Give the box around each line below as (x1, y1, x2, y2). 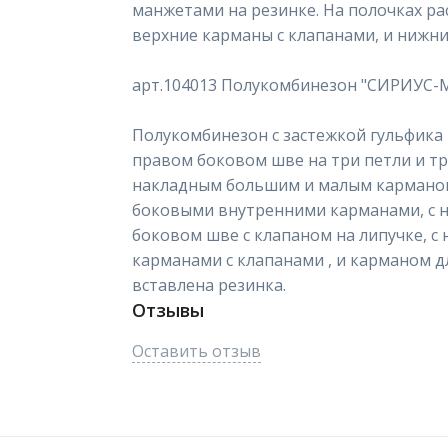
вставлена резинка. (132, 274, 286, 296)
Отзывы (132, 298, 204, 322)
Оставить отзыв (132, 340, 261, 362)
